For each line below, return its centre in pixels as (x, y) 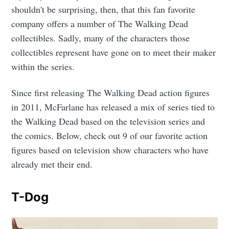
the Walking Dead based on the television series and (108, 121)
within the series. (43, 67)
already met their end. (52, 164)
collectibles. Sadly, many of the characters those (101, 38)
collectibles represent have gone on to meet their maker (114, 52)
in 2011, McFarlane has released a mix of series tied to (113, 107)
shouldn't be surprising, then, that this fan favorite (104, 9)
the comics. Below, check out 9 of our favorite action (110, 136)
